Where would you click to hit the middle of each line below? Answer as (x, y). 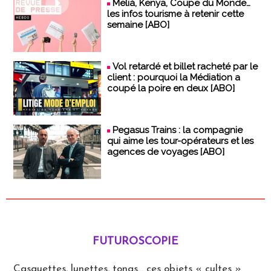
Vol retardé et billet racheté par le (185, 66)
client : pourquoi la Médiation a (174, 77)
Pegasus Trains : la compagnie (178, 130)
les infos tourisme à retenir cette (175, 14)
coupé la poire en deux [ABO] (171, 88)
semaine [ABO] (138, 24)
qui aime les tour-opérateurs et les (180, 141)
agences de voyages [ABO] (166, 152)
